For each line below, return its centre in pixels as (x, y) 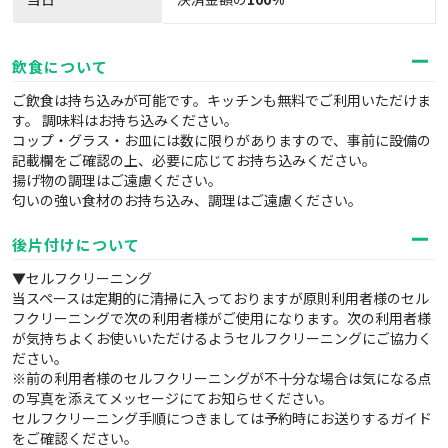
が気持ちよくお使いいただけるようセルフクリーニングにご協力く (222, 338)
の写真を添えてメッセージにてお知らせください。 (172, 398)
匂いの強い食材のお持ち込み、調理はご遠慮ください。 (187, 200)
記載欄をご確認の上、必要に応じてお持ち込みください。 (194, 160)
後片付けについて (76, 245)
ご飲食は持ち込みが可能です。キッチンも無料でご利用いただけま (221, 100)
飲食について (60, 67)
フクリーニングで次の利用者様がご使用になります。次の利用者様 (221, 318)
